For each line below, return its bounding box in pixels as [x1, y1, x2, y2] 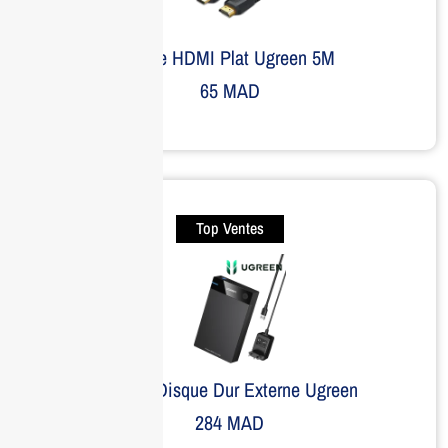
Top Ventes [195, 217, 264, 240]
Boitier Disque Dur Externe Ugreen [101, 375, 358, 403]
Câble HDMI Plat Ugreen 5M [124, 43, 335, 71]
